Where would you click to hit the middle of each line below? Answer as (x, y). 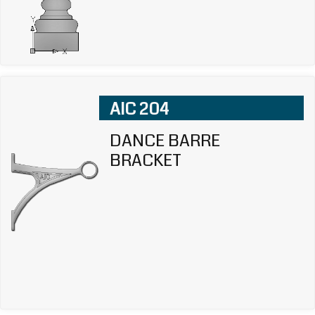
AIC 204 (139, 109)
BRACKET (145, 160)
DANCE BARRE (165, 140)
